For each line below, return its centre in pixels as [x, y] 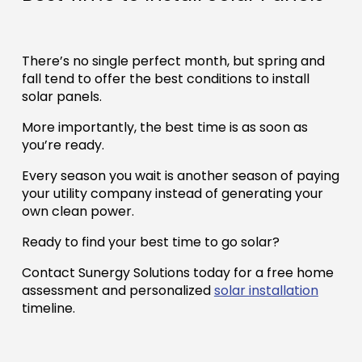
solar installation [266, 291]
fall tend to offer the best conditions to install [165, 79]
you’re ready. [64, 145]
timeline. [48, 309]
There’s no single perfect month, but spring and [173, 61]
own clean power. [78, 212]
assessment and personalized [118, 291]
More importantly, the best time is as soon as [164, 128]
